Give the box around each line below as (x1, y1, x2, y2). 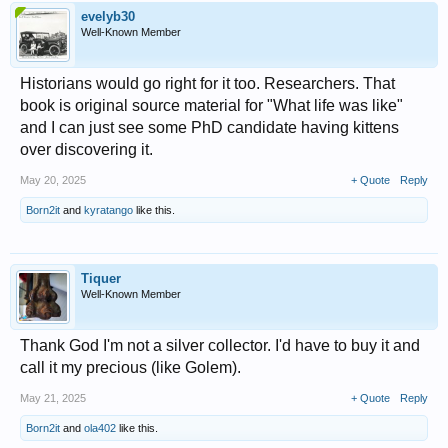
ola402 (84, 422, 116, 434)
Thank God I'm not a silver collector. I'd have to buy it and (20, 337, 420, 354)
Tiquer (81, 271, 121, 286)
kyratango (84, 204, 133, 216)
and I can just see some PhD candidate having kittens (20, 119, 399, 136)
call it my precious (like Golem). (20, 359, 241, 376)
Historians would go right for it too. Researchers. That (20, 75, 395, 92)
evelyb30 (81, 9, 135, 24)
